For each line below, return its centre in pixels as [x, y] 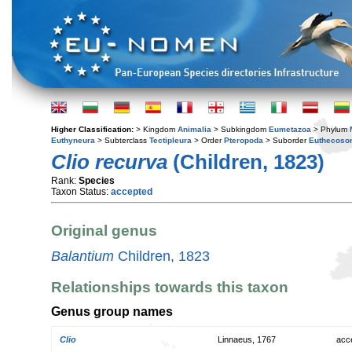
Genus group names [112, 312]
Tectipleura [170, 140]
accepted [132, 192]
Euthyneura [73, 140]
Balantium [82, 256]
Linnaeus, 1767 [247, 339]
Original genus [104, 231]
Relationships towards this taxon [170, 287]
